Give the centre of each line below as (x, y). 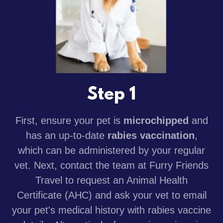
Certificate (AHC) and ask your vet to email (111, 195)
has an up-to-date (66, 135)
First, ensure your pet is (69, 120)
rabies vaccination (151, 135)
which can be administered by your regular (111, 150)
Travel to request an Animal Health (111, 180)
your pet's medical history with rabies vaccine (111, 210)
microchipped (156, 120)
